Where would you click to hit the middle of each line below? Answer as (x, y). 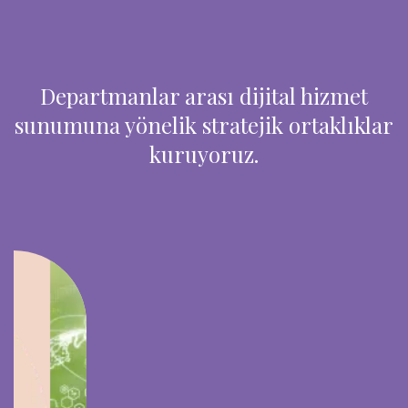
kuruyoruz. (204, 154)
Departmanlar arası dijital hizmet (204, 96)
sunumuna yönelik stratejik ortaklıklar (204, 125)
